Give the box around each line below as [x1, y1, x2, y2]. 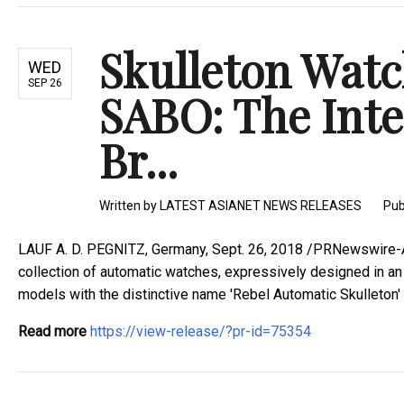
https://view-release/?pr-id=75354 [90, 322, 311, 340]
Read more [18, 322, 87, 340]
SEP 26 [28, 76, 62, 89]
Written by [99, 197, 160, 213]
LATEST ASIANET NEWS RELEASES [160, 197, 362, 213]
